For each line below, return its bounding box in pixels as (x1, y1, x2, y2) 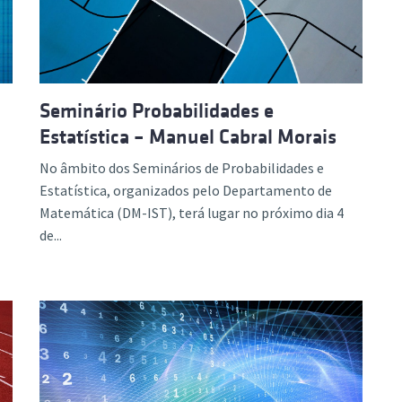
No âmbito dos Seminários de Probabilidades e (39, 158, 324, 177)
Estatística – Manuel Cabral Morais (39, 125, 336, 148)
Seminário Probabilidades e (39, 99, 274, 122)
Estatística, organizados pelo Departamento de (39, 180, 332, 199)
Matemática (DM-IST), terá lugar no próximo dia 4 (39, 203, 344, 222)
